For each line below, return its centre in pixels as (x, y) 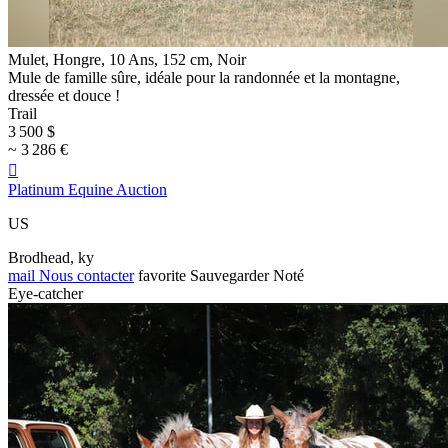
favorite (162, 275)
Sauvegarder (229, 275)
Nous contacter (84, 275)
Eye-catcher (45, 293)
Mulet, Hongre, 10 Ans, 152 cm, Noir (127, 59)
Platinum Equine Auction (87, 189)
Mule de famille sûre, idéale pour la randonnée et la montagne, (204, 77)
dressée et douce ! (64, 95)
